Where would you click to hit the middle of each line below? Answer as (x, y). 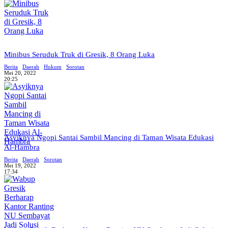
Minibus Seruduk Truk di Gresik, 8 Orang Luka (79, 54)
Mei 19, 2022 (20, 165)
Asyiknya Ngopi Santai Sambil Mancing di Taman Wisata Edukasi (109, 137)
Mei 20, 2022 (20, 73)
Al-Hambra (22, 147)
